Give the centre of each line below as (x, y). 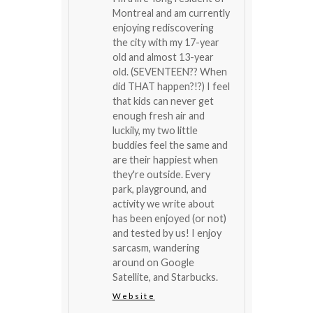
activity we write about (163, 203)
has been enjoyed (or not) (169, 218)
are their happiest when (165, 159)
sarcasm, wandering (156, 247)
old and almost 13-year (163, 57)
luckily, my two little (155, 130)
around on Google (153, 262)
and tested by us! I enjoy (167, 233)
